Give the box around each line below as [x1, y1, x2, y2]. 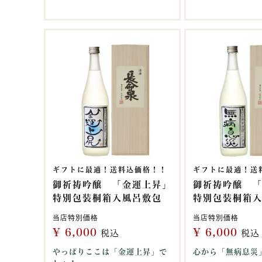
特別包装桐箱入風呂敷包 [53, 194, 162, 202]
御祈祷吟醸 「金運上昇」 [53, 180, 172, 189]
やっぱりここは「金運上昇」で [53, 248, 167, 256]
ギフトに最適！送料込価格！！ [53, 166, 167, 173]
